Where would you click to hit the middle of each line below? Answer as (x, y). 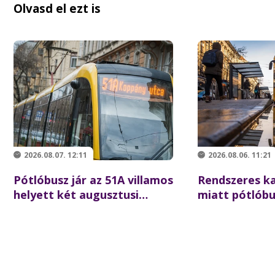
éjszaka (218, 224)
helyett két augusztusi (76, 195)
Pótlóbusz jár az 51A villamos (93, 180)
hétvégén (40, 209)
